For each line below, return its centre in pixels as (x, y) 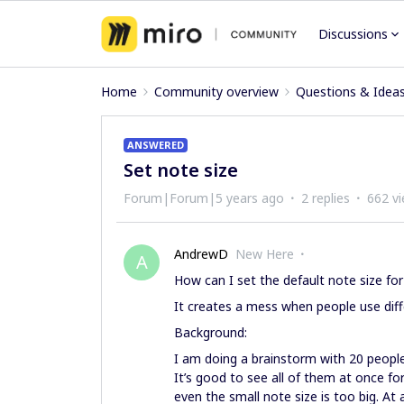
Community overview (216, 92)
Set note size (181, 170)
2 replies (326, 198)
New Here (265, 254)
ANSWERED (156, 145)
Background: (211, 332)
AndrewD (201, 254)
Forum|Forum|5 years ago (204, 198)
